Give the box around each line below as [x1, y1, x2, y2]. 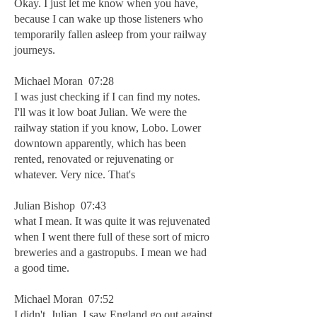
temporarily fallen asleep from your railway [14, 28, 207, 40]
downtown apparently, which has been [14, 137, 186, 149]
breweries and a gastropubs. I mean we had [14, 246, 207, 258]
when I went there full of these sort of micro [14, 231, 209, 243]
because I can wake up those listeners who [14, 13, 203, 25]
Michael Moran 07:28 [14, 75, 114, 87]
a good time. [14, 262, 69, 274]
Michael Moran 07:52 [14, 293, 114, 305]
